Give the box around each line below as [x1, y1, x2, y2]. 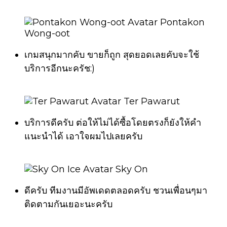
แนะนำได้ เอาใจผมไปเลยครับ [24, 130, 142, 142]
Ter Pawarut [124, 95, 180, 107]
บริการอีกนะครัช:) [24, 62, 95, 74]
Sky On [116, 163, 148, 175]
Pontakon [160, 16, 205, 28]
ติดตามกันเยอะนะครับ [24, 198, 112, 210]
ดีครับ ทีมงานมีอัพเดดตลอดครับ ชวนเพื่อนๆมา [24, 184, 207, 196]
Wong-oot [24, 27, 70, 39]
